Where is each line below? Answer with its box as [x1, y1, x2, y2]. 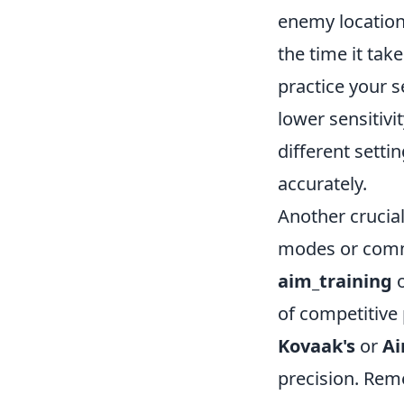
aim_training [278, 268, 392, 293]
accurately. [278, 170, 367, 196]
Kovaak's [278, 333, 355, 358]
